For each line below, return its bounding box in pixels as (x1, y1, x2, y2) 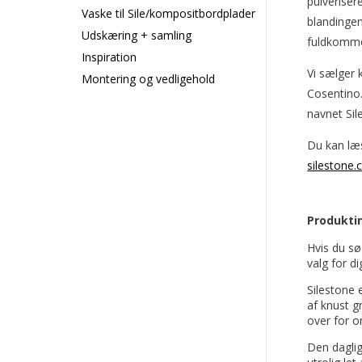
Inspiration (81, 48, 137, 65)
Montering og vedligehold (81, 70, 215, 86)
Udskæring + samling (81, 27, 192, 43)
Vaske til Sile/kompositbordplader (81, 5, 255, 21)
